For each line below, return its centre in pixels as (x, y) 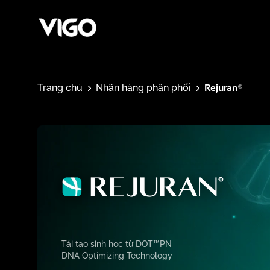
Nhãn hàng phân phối (143, 88)
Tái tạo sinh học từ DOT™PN (117, 244)
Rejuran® (224, 88)
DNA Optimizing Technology (117, 255)
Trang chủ (60, 88)
